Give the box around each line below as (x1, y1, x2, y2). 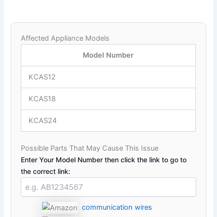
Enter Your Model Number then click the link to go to (21, 155, 187, 164)
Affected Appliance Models (21, 34, 110, 43)
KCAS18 (29, 94, 56, 104)
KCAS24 (29, 116, 57, 125)
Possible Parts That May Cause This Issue (21, 143, 159, 153)
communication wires (82, 202, 153, 212)
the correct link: (21, 167, 71, 175)
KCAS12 (29, 73, 56, 82)
